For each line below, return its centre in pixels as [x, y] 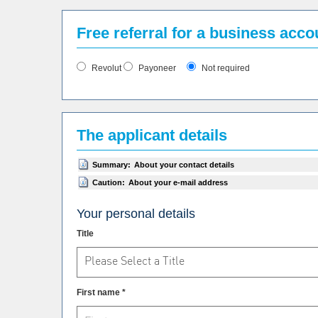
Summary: [111, 164]
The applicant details [152, 135]
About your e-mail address [178, 182]
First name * [101, 292]
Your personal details [136, 213]
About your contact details [184, 164]
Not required [225, 68]
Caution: [109, 182]
